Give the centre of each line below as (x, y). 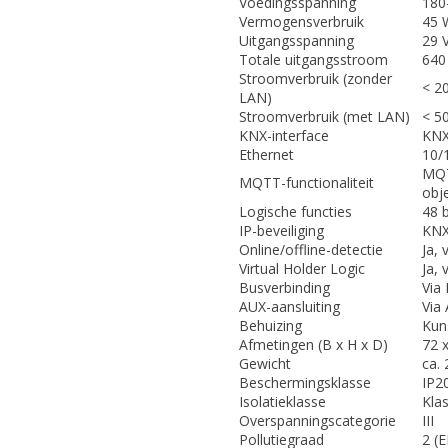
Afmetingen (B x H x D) (313, 345)
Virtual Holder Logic (302, 269)
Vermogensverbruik (301, 22)
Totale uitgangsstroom (313, 60)
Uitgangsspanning (296, 41)
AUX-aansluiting (289, 307)
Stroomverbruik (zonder (315, 79)
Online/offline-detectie (311, 250)
